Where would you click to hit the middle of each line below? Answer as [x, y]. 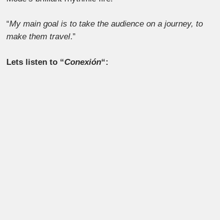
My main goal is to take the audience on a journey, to [106, 24]
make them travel [39, 37]
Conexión [83, 62]
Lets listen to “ [36, 62]
